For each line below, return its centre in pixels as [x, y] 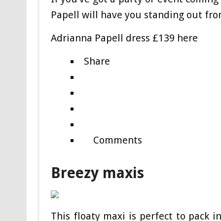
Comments [117, 140]
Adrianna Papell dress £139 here [124, 38]
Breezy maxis [97, 173]
